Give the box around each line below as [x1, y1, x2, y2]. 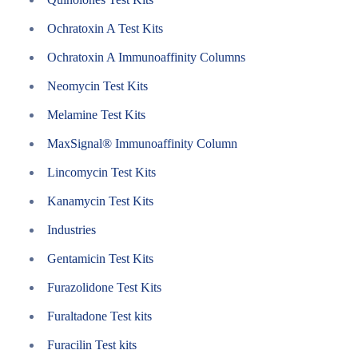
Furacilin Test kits [47, 338, 137, 352]
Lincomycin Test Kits [47, 165, 156, 179]
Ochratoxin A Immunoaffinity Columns [47, 50, 245, 64]
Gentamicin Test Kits [47, 252, 153, 265]
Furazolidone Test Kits [47, 280, 161, 294]
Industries [47, 223, 96, 237]
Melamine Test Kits [47, 108, 145, 121]
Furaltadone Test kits [47, 309, 152, 323]
